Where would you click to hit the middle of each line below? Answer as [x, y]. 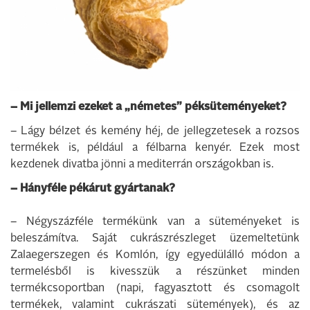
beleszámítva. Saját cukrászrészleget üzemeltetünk [155, 239]
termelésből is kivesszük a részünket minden [155, 272]
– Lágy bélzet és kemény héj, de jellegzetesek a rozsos [155, 131]
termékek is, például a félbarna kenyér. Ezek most [155, 148]
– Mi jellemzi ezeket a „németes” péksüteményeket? [148, 107]
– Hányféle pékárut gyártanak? [93, 189]
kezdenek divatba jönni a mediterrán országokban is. [142, 165]
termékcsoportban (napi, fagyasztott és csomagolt [155, 289]
